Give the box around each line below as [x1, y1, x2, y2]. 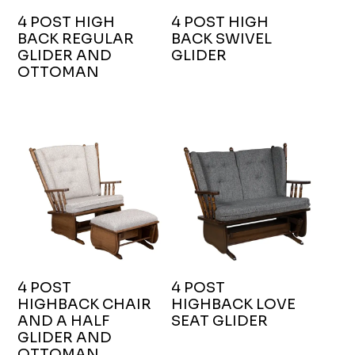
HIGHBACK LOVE [170, 296, 296, 314]
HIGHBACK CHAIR [17, 296, 152, 314]
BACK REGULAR [17, 30, 135, 48]
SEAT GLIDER [170, 312, 268, 330]
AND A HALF [17, 312, 110, 330]
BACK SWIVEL [170, 30, 272, 48]
